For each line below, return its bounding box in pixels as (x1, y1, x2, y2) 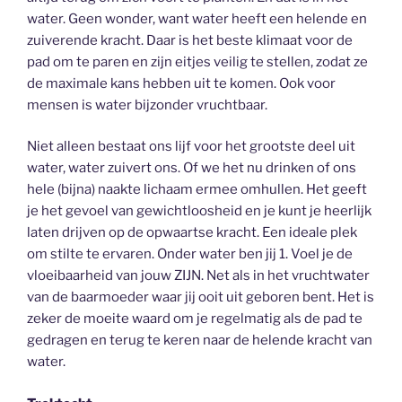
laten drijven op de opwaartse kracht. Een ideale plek (27, 224, 357, 240)
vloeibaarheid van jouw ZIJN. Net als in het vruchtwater (27, 267, 370, 284)
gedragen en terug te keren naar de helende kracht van (27, 332, 372, 348)
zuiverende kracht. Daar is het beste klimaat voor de (27, 31, 353, 48)
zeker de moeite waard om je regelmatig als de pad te (27, 310, 363, 327)
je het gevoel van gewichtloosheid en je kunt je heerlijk (27, 203, 371, 219)
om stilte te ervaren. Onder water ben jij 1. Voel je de (27, 246, 353, 262)
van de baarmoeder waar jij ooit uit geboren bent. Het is (27, 289, 374, 305)
